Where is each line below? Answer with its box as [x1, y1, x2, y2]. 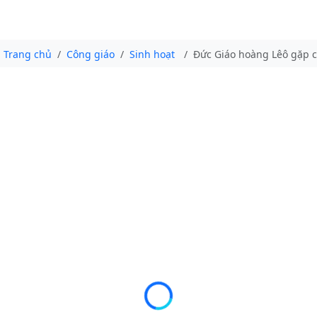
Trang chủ [4, 47, 52, 61]
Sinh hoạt [129, 47, 175, 61]
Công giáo [67, 47, 115, 61]
